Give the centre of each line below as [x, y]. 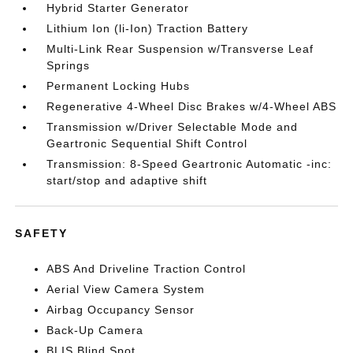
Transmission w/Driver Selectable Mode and [173, 127]
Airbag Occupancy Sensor [121, 310]
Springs [69, 65]
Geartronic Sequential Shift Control [147, 143]
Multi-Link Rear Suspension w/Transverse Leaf [180, 49]
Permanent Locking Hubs [119, 86]
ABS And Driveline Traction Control [147, 269]
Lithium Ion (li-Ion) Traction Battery [148, 28]
